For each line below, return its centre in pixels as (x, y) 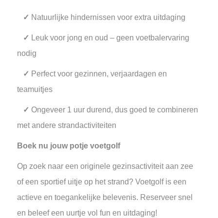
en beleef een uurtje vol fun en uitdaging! (88, 213)
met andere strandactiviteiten (67, 125)
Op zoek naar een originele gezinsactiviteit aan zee (105, 166)
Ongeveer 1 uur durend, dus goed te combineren (115, 110)
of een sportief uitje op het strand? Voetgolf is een (102, 182)
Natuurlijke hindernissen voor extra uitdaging (108, 17)
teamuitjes (35, 89)
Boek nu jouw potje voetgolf (69, 146)
